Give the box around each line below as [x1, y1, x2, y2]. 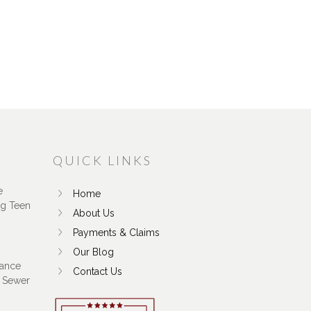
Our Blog [73, 246, 114, 258]
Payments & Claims [73, 226, 160, 238]
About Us [73, 207, 115, 219]
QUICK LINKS [53, 152, 152, 168]
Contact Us [73, 265, 122, 277]
